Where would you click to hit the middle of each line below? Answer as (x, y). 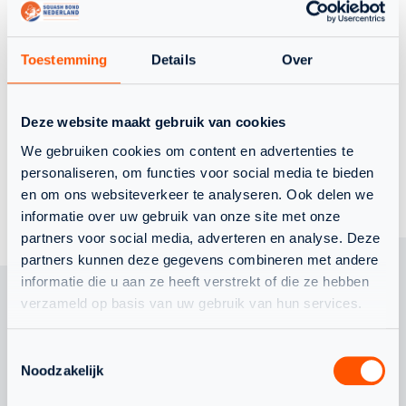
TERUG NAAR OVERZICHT (214, 185)
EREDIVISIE (203, 91)
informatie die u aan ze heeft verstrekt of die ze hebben (195, 281)
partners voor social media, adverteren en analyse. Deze (201, 237)
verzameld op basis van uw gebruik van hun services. (192, 303)
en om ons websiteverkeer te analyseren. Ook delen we (197, 194)
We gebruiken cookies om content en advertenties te (187, 150)
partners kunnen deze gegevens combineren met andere (200, 259)
